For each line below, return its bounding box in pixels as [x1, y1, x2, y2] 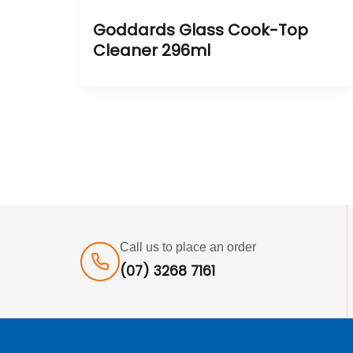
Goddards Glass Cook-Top [93, 18, 308, 41]
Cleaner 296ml [93, 39, 210, 61]
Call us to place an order [120, 240, 256, 254]
